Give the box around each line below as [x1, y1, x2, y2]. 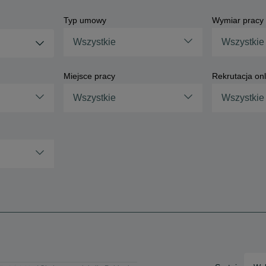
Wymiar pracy [212, 15, 264, 25]
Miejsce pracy [63, 71, 115, 81]
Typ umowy [63, 15, 106, 25]
